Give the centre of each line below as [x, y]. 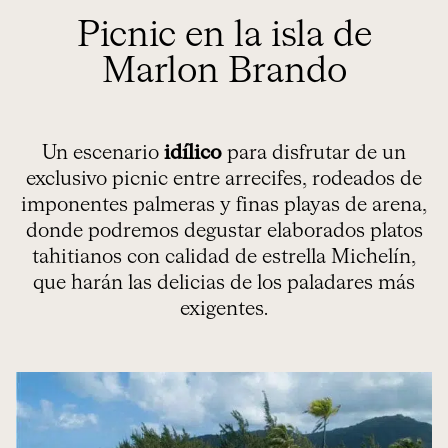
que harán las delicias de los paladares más [224, 283]
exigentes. [224, 309]
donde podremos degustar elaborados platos [224, 231]
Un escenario [103, 153]
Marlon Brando [224, 72]
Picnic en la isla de [224, 36]
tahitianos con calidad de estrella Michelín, [224, 257]
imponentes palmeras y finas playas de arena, [224, 205]
